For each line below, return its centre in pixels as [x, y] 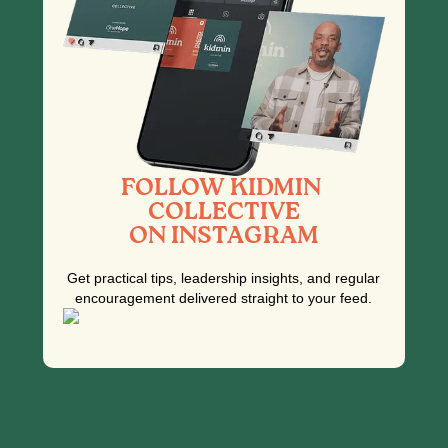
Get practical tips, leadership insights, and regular [224, 278]
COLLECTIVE [223, 212]
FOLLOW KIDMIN [224, 188]
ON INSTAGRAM [223, 236]
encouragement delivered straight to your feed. [224, 298]
